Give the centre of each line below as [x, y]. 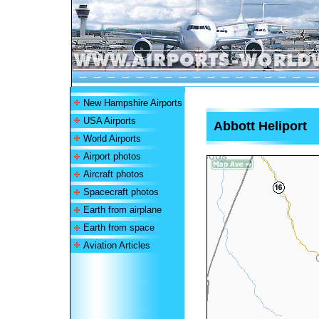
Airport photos [112, 156]
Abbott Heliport [260, 126]
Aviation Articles [117, 245]
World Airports [112, 138]
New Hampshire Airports [133, 103]
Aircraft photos [114, 174]
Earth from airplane [122, 210]
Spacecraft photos [121, 192]
